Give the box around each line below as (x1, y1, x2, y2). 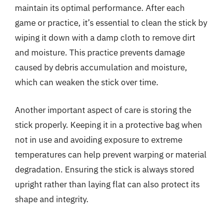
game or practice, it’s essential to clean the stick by (15, 17, 207, 28)
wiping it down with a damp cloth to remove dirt (15, 32, 195, 43)
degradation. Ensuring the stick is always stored (15, 164, 194, 175)
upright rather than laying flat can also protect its (15, 178, 200, 190)
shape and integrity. (15, 193, 89, 205)
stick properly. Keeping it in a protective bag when (15, 119, 202, 130)
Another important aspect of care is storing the (15, 104, 191, 115)
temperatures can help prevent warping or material (15, 149, 207, 160)
